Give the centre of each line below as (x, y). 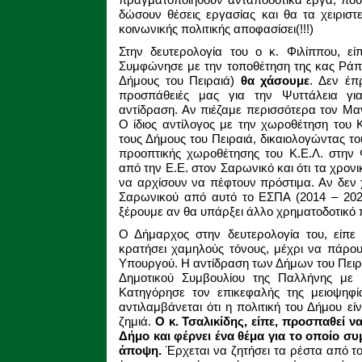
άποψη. (140, 350)
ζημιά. (137, 321)
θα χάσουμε (275, 80)
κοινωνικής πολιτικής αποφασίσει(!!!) (216, 29)
